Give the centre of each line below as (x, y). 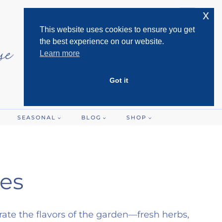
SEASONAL (36, 117)
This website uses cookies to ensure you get (117, 29)
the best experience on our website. (102, 41)
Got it (119, 81)
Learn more (60, 53)
